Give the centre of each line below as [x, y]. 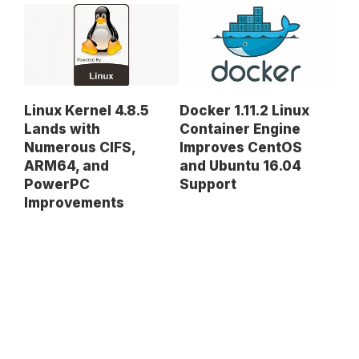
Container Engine [240, 129]
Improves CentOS [241, 148]
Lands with [62, 129]
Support [208, 185]
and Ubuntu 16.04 [240, 166]
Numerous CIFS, [80, 148]
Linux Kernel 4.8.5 [87, 111]
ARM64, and [67, 166]
